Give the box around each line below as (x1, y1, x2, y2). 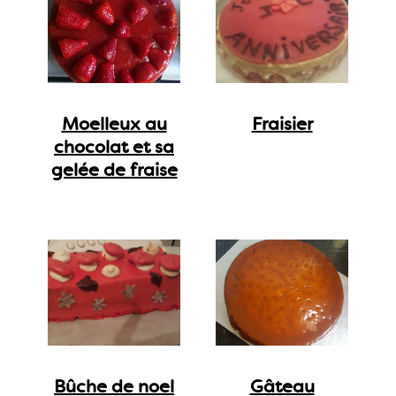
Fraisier (251, 111, 313, 135)
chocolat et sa (54, 134, 174, 158)
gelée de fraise (50, 157, 178, 181)
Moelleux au (61, 111, 167, 135)
